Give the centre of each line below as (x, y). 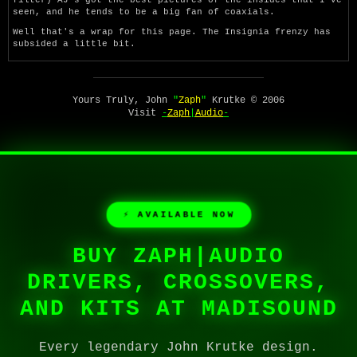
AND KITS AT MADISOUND (178, 308)
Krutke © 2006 (245, 100)
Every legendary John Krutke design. (178, 347)
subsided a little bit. (74, 43)
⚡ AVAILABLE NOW (178, 214)
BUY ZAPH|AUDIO (178, 256)
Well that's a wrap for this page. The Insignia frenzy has (172, 31)
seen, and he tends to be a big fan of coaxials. (144, 12)
